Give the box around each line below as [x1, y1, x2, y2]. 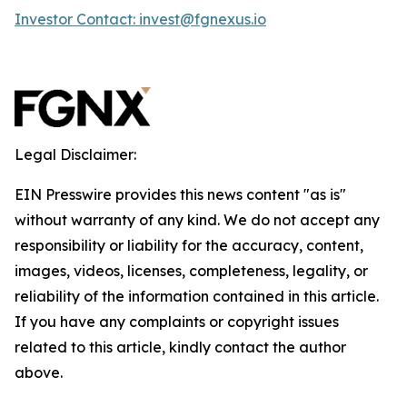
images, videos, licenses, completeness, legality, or [15, 262, 368, 280]
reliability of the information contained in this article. [15, 287, 379, 305]
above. [15, 363, 63, 382]
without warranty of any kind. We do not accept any [15, 211, 380, 229]
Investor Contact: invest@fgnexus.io [15, 10, 266, 28]
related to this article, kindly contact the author [15, 338, 346, 356]
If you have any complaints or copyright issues [15, 313, 339, 331]
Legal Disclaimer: [15, 145, 136, 164]
